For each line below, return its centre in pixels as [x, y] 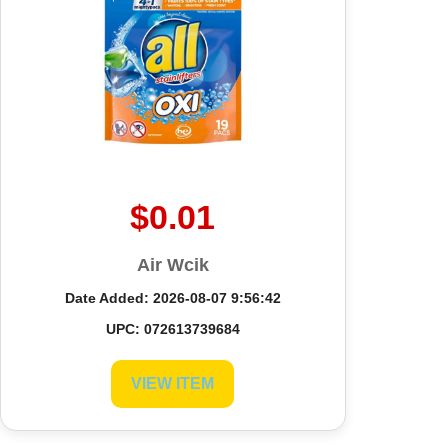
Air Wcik [172, 264]
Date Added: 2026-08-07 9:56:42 [172, 297]
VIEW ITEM [173, 383]
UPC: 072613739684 [172, 328]
